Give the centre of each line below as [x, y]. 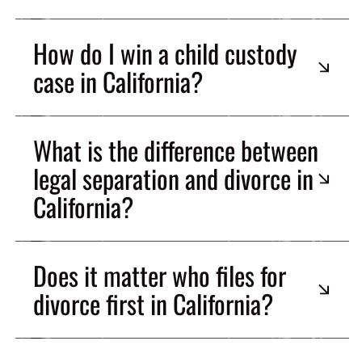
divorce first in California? [153, 304]
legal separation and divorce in [173, 179]
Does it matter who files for [160, 276]
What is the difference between [176, 150]
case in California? [118, 82]
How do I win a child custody [165, 53]
